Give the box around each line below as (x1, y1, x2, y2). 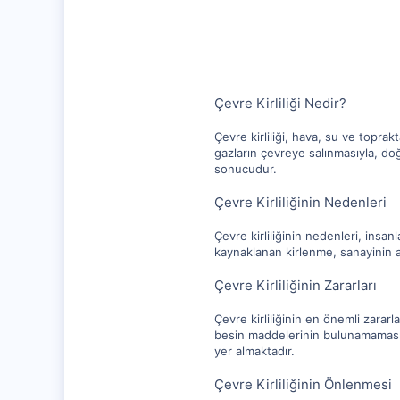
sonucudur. (214, 162, 277, 176)
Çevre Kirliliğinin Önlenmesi (214, 376, 392, 393)
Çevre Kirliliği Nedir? (214, 95, 346, 112)
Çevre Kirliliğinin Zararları (214, 277, 377, 294)
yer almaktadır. (214, 344, 295, 358)
